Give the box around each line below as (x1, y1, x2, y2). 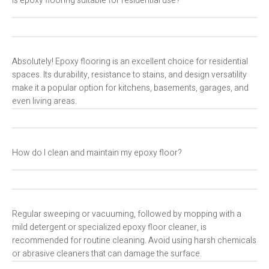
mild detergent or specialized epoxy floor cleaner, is (12, 221, 207, 234)
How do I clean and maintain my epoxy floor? (12, 147, 182, 160)
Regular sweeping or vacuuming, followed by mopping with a (12, 208, 241, 221)
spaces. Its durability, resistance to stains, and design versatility (12, 68, 247, 82)
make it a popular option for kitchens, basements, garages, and (12, 82, 249, 95)
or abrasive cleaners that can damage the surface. (12, 247, 202, 261)
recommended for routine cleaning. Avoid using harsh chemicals (12, 234, 256, 247)
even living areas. (12, 95, 77, 108)
